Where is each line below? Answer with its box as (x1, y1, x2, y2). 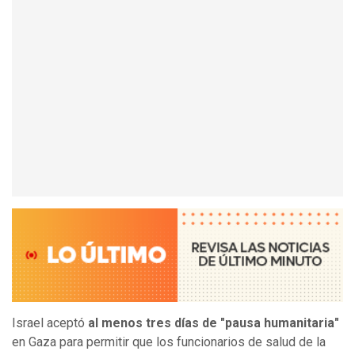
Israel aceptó (12, 315, 88, 331)
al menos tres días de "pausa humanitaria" (88, 315, 339, 331)
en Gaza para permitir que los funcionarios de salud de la (12, 334, 326, 350)
